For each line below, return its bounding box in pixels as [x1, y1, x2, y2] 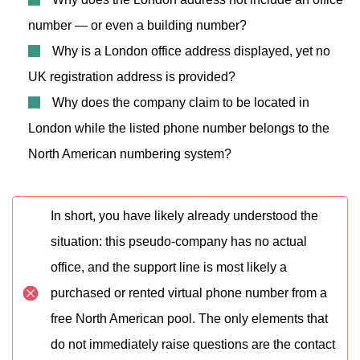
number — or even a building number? [28, 18, 247, 32]
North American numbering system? [28, 147, 231, 161]
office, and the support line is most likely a [51, 260, 287, 274]
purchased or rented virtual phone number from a [51, 286, 327, 300]
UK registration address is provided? [28, 70, 235, 84]
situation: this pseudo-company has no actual [51, 235, 307, 248]
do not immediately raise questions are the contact [51, 337, 335, 351]
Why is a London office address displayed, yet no [52, 44, 330, 58]
